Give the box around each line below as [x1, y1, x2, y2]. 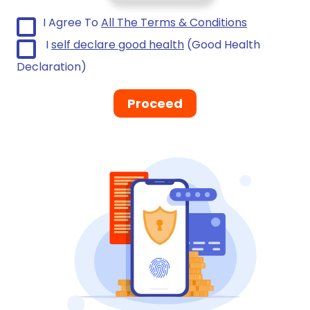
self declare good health [51, 37, 184, 53]
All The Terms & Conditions [101, 15, 247, 30]
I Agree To [43, 15, 101, 30]
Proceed [127, 95, 183, 112]
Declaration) [17, 59, 86, 75]
